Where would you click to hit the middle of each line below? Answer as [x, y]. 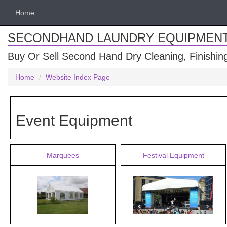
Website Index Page [78, 77]
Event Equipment [74, 120]
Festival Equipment [173, 155]
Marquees [63, 155]
